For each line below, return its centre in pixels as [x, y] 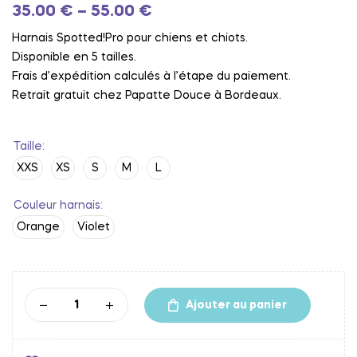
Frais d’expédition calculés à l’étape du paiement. [151, 76]
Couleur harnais [57, 206]
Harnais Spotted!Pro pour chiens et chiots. [130, 38]
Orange [38, 227]
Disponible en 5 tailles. [74, 57]
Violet [94, 227]
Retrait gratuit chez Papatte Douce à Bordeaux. [147, 96]
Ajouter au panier [236, 305]
